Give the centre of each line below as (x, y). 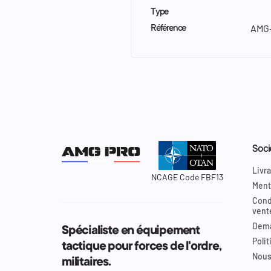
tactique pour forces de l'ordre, (142, 247)
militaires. (86, 263)
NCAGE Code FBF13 (187, 177)
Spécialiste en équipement (131, 231)
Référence (168, 28)
